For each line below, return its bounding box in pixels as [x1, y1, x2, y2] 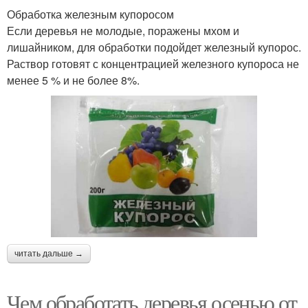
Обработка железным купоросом [7, 5, 174, 22]
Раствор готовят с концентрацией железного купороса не [7, 55, 299, 71]
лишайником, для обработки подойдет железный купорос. [7, 38, 301, 55]
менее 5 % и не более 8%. [7, 71, 140, 88]
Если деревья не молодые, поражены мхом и [7, 22, 239, 38]
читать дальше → [14, 248, 83, 258]
